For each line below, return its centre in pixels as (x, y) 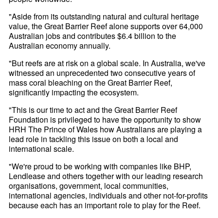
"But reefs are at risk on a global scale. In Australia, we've (107, 63)
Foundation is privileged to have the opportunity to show (105, 120)
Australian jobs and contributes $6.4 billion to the (93, 36)
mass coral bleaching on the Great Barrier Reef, (91, 83)
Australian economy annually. (60, 46)
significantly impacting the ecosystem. (74, 92)
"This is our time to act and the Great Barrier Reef (93, 110)
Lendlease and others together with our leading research (106, 176)
